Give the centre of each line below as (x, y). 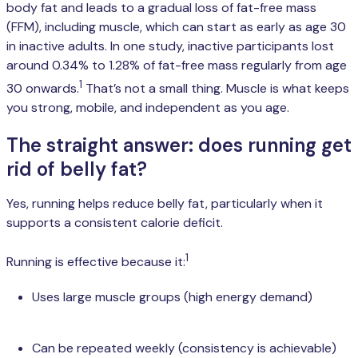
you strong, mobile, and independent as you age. (148, 108)
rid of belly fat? (77, 169)
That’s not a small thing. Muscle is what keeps (216, 89)
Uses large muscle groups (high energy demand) (172, 297)
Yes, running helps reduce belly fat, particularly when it (165, 204)
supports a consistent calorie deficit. (115, 223)
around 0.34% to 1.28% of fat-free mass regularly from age (177, 65)
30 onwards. (43, 89)
